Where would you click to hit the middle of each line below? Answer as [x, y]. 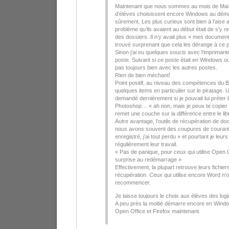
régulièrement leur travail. [146, 144]
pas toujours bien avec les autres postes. [166, 68]
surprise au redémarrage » [148, 160]
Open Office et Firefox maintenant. [158, 211]
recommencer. [133, 183]
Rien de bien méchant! [143, 75]
